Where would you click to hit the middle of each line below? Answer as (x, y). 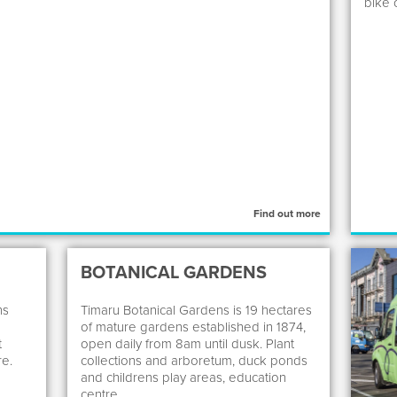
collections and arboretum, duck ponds (194, 360)
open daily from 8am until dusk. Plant (187, 343)
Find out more (288, 213)
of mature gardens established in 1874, (193, 327)
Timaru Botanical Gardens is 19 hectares (196, 310)
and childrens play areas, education (183, 377)
